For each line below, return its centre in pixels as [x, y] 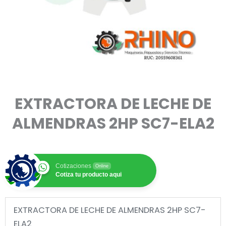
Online [102, 166]
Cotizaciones [73, 166]
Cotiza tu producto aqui [89, 175]
